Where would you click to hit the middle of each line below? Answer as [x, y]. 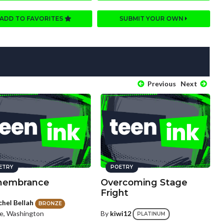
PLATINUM [151, 214]
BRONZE [50, 203]
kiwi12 [120, 214]
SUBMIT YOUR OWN [152, 19]
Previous [161, 84]
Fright [114, 193]
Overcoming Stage [144, 183]
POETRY [122, 167]
